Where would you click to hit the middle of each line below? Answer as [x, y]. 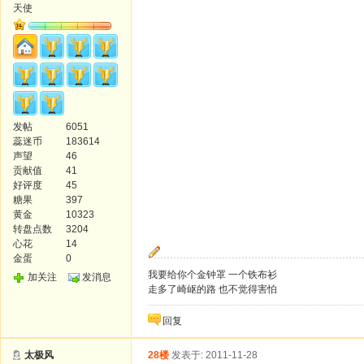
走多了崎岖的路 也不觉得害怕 [212, 289]
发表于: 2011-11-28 [214, 355]
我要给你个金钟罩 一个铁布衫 [212, 275]
